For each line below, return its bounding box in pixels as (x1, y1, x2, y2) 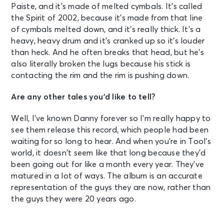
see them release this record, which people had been (11, 125, 209, 134)
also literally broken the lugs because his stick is (11, 59, 191, 68)
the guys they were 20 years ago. (11, 194, 136, 203)
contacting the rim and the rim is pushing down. (11, 71, 189, 79)
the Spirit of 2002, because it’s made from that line (11, 13, 203, 22)
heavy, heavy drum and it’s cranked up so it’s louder (11, 36, 205, 45)
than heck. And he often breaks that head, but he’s (11, 48, 204, 56)
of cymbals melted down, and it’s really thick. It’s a (11, 25, 201, 33)
